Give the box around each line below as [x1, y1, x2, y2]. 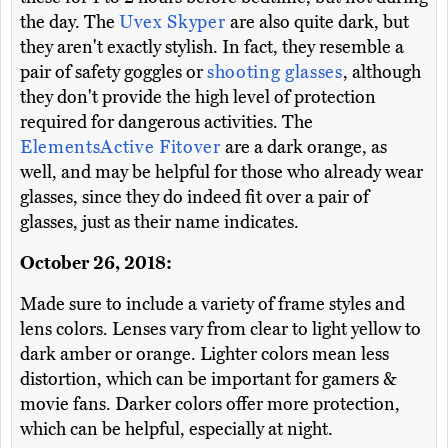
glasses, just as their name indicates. [20, 210, 299, 233]
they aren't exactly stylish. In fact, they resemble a [20, 35, 404, 58]
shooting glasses [207, 60, 343, 83]
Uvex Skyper [119, 10, 230, 33]
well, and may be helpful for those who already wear [20, 160, 423, 183]
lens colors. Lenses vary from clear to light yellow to [20, 317, 421, 340]
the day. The [20, 10, 119, 33]
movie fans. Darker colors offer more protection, [20, 392, 400, 415]
